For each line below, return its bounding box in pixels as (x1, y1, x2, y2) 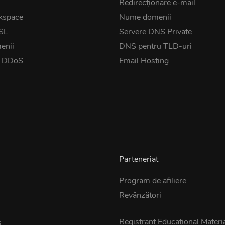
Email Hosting (119, 55, 169, 66)
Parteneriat (119, 154, 158, 165)
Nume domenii (119, 12, 171, 23)
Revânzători (119, 190, 161, 201)
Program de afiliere (119, 175, 186, 186)
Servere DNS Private (119, 26, 192, 37)
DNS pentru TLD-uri (119, 41, 192, 52)
